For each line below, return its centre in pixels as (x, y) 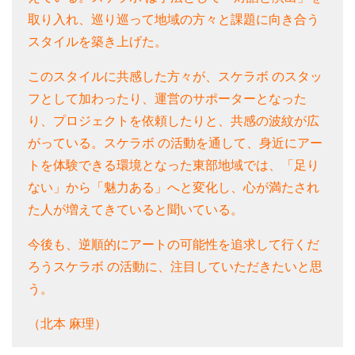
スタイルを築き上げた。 (97, 42)
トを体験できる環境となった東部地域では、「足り (174, 166)
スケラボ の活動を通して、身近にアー (213, 143)
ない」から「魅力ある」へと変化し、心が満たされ (174, 188)
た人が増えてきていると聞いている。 (136, 210)
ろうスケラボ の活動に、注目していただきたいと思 (175, 267)
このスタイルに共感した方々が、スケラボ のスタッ (175, 77)
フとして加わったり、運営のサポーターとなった (167, 99)
